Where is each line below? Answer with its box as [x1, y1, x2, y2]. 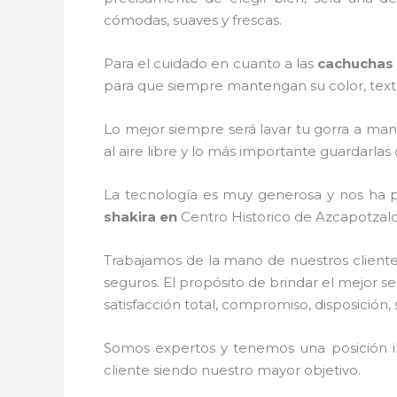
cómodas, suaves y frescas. [104, 12, 282, 28]
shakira [104, 208, 156, 225]
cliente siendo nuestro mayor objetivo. [104, 362, 361, 378]
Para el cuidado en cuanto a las [104, 55, 317, 72]
